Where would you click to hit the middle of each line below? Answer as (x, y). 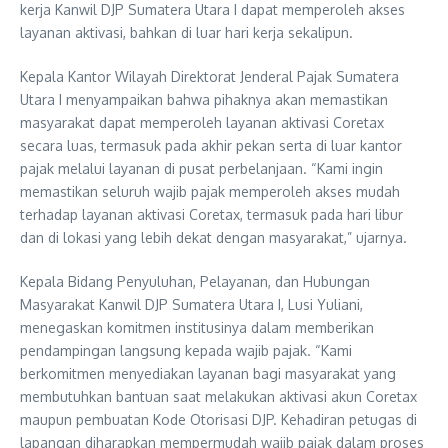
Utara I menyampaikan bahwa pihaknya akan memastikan (204, 99)
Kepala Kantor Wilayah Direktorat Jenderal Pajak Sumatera (209, 76)
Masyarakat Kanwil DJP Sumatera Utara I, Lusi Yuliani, (191, 304)
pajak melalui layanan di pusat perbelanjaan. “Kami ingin (201, 168)
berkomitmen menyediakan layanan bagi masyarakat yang (208, 373)
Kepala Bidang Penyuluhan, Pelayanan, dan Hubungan (195, 281)
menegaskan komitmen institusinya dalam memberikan (197, 327)
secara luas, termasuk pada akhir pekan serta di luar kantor (211, 145)
